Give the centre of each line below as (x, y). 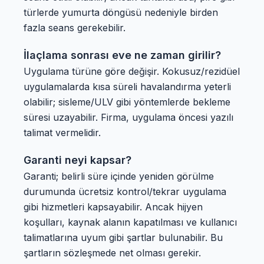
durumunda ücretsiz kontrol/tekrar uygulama (125, 192)
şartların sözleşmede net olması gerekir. (112, 253)
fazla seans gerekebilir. (75, 28)
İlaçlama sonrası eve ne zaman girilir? (122, 55)
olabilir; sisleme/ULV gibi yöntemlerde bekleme (127, 102)
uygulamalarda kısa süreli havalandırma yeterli (127, 87)
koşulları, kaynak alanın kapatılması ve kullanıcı (130, 222)
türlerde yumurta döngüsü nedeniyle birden (121, 12)
